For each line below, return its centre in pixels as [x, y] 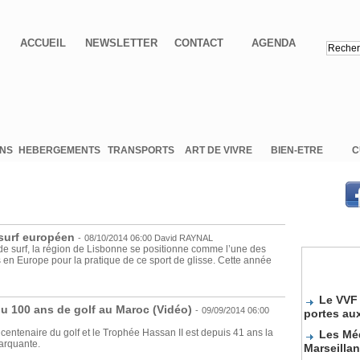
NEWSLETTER [121, 43]
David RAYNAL [183, 238]
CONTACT [199, 43]
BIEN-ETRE [297, 151]
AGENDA [273, 43]
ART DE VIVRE [219, 151]
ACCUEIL [43, 43]
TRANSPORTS [141, 151]
